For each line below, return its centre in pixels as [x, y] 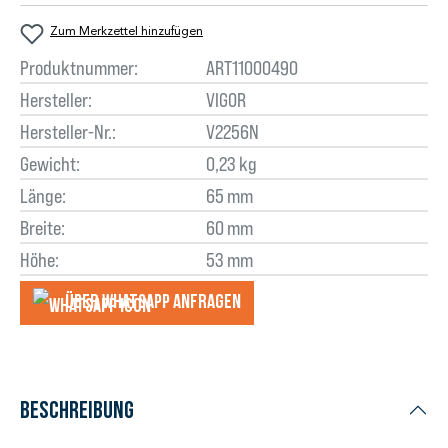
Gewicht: [50, 163]
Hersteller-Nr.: [68, 131]
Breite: [42, 227]
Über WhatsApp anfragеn [153, 301]
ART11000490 [251, 67]
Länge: [43, 195]
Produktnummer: [79, 67]
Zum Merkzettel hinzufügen [126, 31]
